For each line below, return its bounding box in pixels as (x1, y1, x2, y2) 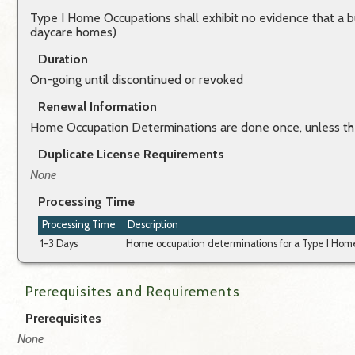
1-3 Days (40, 238, 78, 250)
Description (128, 219, 178, 231)
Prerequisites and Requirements (25, 282, 240, 300)
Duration (38, 52, 88, 67)
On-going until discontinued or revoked (30, 72, 243, 88)
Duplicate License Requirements (38, 147, 224, 162)
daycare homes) (30, 25, 116, 40)
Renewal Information (38, 99, 157, 115)
